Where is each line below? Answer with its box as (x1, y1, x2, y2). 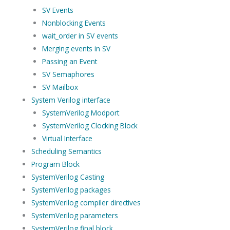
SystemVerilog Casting (31, 171, 105, 182)
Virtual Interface (42, 133, 92, 143)
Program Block (31, 159, 80, 169)
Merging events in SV (42, 43, 110, 53)
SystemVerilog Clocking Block (42, 120, 138, 130)
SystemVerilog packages (31, 184, 111, 195)
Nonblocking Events (42, 17, 106, 28)
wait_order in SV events (42, 30, 118, 41)
